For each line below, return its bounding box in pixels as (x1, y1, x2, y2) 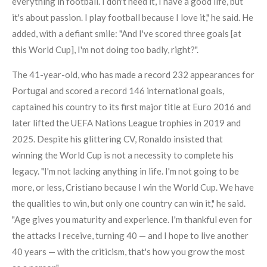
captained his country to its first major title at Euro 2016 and (12, 101, 251, 113)
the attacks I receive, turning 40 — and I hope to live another (12, 230, 249, 241)
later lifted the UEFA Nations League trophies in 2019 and (12, 117, 241, 129)
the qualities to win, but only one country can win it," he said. (12, 198, 246, 209)
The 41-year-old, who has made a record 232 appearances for (12, 69, 254, 80)
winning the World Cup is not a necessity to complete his (12, 150, 234, 161)
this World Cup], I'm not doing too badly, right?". (12, 44, 198, 55)
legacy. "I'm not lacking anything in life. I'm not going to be (12, 166, 239, 177)
